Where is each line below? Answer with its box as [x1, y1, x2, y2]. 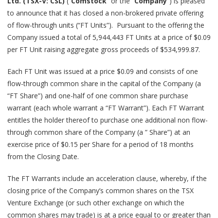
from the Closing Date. [7, 152, 79, 161]
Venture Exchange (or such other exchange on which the [7, 198, 184, 207]
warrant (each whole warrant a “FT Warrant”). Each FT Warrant [7, 103, 204, 112]
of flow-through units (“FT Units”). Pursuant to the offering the [7, 20, 204, 30]
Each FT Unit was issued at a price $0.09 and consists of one [7, 67, 198, 76]
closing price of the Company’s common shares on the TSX [7, 186, 194, 195]
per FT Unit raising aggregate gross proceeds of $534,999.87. [7, 45, 200, 54]
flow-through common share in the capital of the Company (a [7, 79, 201, 88]
